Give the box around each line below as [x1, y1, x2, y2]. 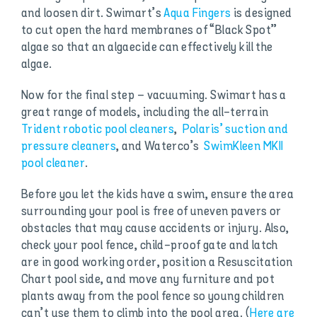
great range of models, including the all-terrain [21, 105, 271, 121]
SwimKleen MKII [204, 139, 284, 155]
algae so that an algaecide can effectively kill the [21, 40, 273, 56]
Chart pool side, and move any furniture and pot [21, 272, 275, 288]
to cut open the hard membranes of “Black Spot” [21, 23, 277, 39]
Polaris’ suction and [182, 122, 289, 138]
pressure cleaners [21, 139, 117, 155]
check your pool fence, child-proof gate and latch [21, 238, 278, 254]
